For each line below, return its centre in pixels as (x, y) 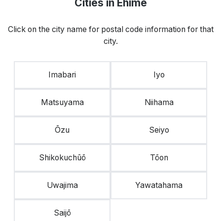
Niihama (159, 102)
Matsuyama (62, 102)
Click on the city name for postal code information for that (110, 29)
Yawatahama (159, 185)
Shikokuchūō (62, 158)
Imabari (62, 75)
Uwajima (62, 185)
